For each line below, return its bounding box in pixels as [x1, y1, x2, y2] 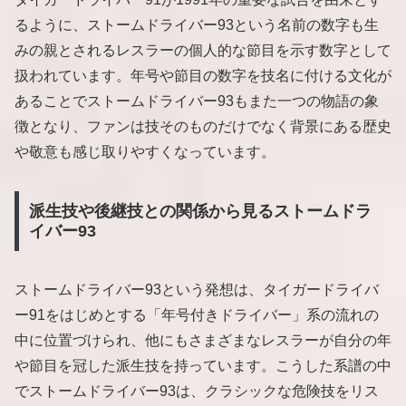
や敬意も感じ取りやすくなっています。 [14, 144, 275, 160]
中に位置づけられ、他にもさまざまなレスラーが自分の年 [14, 332, 391, 348]
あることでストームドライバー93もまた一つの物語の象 [14, 93, 379, 110]
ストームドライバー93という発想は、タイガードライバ [14, 281, 379, 297]
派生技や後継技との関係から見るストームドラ [28, 201, 372, 220]
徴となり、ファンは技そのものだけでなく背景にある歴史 [14, 119, 391, 135]
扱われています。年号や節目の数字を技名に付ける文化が [14, 68, 391, 84]
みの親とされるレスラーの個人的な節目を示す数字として [14, 43, 391, 59]
